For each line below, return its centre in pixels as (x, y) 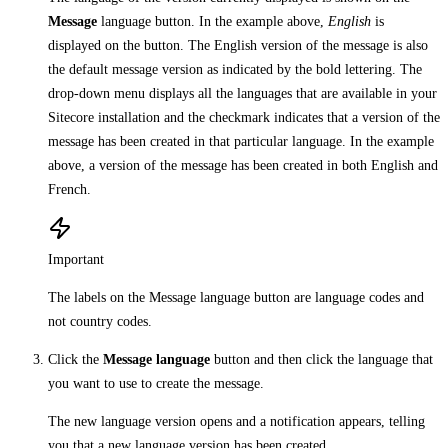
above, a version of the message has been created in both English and (243, 165)
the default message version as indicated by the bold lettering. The (235, 69)
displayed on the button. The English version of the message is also (238, 45)
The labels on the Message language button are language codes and (236, 297)
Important (76, 259)
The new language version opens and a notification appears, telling (236, 421)
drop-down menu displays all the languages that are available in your (242, 93)
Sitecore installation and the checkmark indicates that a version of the (244, 117)
